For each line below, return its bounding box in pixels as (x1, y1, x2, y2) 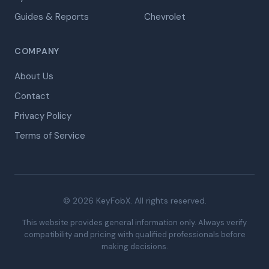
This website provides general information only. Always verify (22, 217, 247, 228)
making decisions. (101, 241, 168, 252)
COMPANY (14, 46, 59, 56)
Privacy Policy (14, 110, 71, 122)
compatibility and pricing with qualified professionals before (23, 229, 246, 240)
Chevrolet (144, 11, 186, 23)
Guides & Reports (14, 11, 89, 23)
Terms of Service (14, 130, 85, 142)
